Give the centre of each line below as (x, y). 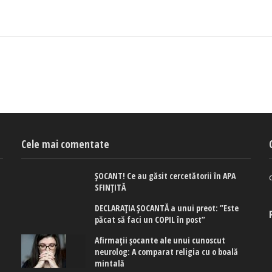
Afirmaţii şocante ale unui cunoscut (160, 240)
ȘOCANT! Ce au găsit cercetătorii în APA (165, 176)
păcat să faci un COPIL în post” (150, 220)
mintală (110, 263)
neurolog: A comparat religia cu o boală (167, 252)
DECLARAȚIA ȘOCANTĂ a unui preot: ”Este (167, 208)
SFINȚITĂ (110, 188)
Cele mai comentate (66, 144)
